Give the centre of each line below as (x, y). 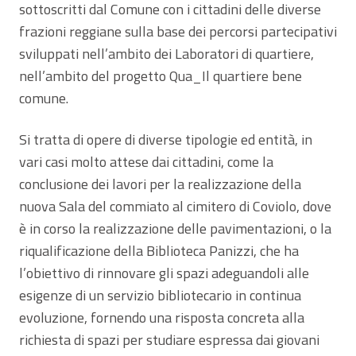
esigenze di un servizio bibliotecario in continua (160, 295)
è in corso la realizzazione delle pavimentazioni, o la (175, 228)
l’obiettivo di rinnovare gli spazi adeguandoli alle (164, 273)
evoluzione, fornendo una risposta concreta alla (162, 317)
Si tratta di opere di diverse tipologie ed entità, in (166, 139)
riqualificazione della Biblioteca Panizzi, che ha (159, 250)
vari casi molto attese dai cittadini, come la (146, 161)
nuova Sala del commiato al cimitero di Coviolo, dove (175, 206)
